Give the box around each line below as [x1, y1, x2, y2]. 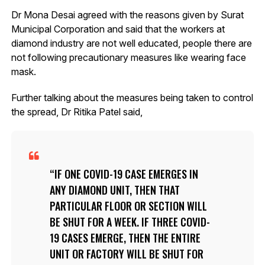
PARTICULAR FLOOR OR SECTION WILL [49, 198, 207, 214]
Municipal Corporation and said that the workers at [11, 23, 225, 35]
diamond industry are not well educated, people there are [11, 37, 252, 50]
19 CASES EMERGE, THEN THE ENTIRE [49, 230, 201, 246]
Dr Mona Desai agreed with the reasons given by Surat [11, 9, 244, 21]
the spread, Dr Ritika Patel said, [11, 106, 143, 118]
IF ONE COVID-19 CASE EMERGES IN [54, 166, 198, 182]
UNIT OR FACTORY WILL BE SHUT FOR [49, 246, 203, 262]
